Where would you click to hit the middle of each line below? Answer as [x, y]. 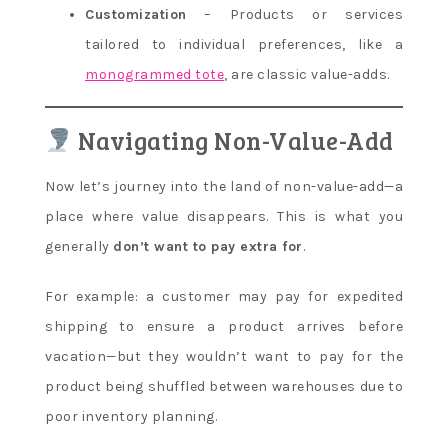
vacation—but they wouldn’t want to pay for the [224, 356]
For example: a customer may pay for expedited [224, 296]
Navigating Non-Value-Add [233, 140]
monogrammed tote [154, 74]
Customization [136, 14]
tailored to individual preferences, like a [244, 44]
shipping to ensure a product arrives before [224, 326]
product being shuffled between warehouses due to [224, 386]
